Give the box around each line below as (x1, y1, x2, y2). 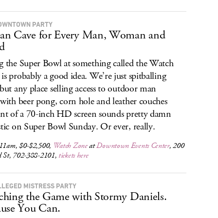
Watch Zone (53, 141, 88, 151)
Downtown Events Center (96, 141, 169, 151)
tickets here (58, 150, 89, 161)
